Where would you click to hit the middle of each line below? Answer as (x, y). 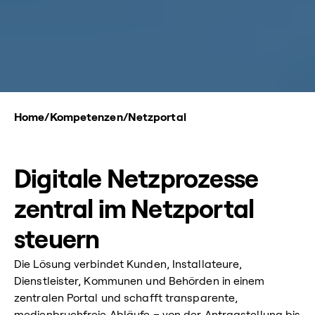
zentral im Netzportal (134, 210)
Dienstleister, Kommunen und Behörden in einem (140, 281)
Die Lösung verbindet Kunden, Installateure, (128, 264)
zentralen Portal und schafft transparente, (126, 298)
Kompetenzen (86, 117)
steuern (57, 240)
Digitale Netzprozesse (136, 180)
